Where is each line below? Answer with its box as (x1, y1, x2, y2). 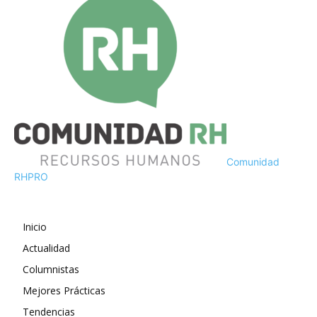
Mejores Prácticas (23, 283, 105, 297)
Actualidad (23, 241, 70, 255)
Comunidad (226, 155, 279, 168)
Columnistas (23, 262, 79, 276)
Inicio (23, 219, 47, 234)
